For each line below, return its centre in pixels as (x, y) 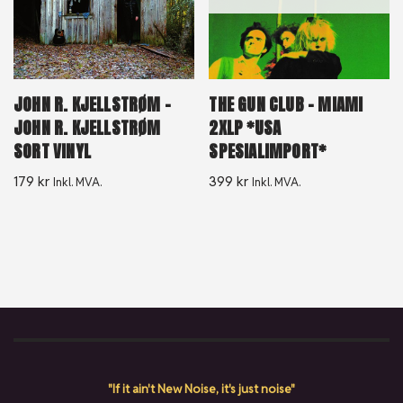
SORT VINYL (52, 151)
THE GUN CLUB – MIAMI (286, 104)
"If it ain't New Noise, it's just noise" (201, 389)
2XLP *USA (245, 128)
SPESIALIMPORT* (268, 151)
